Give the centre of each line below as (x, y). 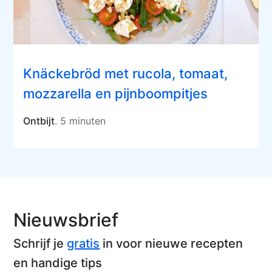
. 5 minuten (80, 121)
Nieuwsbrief (66, 220)
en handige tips (58, 263)
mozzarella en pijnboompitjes (116, 94)
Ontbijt (39, 121)
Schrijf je (40, 244)
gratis (83, 244)
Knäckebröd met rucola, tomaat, (126, 74)
